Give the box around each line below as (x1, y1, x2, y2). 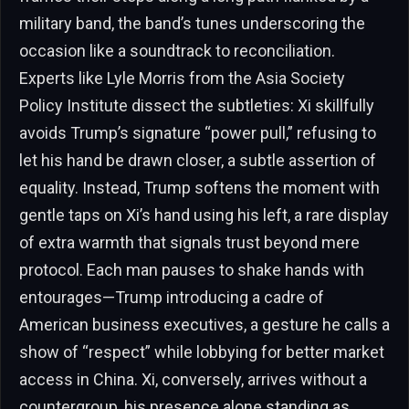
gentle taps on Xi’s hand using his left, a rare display (19, 204, 389, 225)
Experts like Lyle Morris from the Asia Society (19, 68, 345, 88)
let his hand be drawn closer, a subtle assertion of (19, 150, 376, 170)
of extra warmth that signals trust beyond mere (19, 232, 360, 252)
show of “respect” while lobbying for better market (19, 341, 384, 362)
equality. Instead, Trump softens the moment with (19, 177, 380, 197)
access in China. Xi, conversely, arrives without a (19, 369, 367, 389)
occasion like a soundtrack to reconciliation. (19, 40, 335, 60)
